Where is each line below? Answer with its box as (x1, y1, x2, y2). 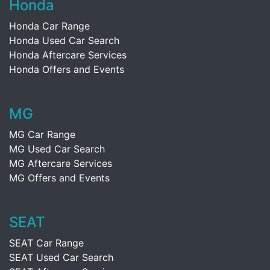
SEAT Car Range (9, 236, 84, 249)
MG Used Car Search (9, 142, 105, 155)
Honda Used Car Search (9, 34, 119, 46)
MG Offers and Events (9, 171, 110, 184)
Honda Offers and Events (9, 63, 124, 75)
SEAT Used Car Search (9, 251, 113, 263)
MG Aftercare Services (9, 157, 112, 169)
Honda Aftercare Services (9, 48, 127, 61)
